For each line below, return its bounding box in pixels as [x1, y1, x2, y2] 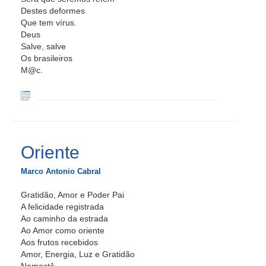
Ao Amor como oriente [21, 226, 104, 235]
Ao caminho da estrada [21, 214, 108, 223]
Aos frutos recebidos [21, 237, 98, 247]
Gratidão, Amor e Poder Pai [21, 190, 124, 199]
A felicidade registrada [21, 202, 104, 211]
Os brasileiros [21, 53, 72, 63]
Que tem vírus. [21, 18, 77, 27]
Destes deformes [21, 6, 85, 15]
